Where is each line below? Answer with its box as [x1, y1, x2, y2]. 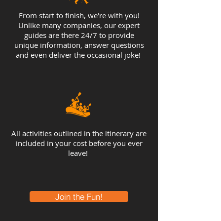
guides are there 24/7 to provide [24, 30, 134, 40]
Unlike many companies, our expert [18, 20, 140, 30]
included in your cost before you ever [15, 138, 143, 148]
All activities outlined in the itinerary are [11, 128, 147, 138]
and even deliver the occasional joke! [15, 50, 143, 60]
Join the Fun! [55, 191, 103, 202]
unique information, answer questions [14, 40, 144, 50]
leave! [68, 148, 90, 158]
